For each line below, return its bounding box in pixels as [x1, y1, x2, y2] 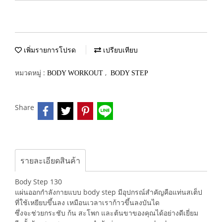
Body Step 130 [15, 177, 62, 186]
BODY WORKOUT [47, 69, 105, 77]
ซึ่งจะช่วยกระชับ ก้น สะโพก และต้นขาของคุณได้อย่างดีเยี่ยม [15, 208, 198, 218]
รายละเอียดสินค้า [20, 155, 80, 166]
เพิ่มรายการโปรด [22, 47, 76, 54]
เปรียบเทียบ [101, 47, 138, 54]
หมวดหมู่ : [15, 68, 47, 77]
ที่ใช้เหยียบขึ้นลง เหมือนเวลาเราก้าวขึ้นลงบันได [15, 198, 160, 207]
